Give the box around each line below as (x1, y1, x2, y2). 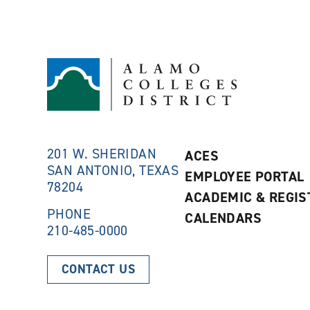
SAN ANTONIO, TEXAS (47, 161, 179, 179)
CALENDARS (185, 209, 262, 227)
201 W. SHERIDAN (47, 145, 156, 163)
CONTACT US (62, 261, 135, 277)
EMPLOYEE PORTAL (185, 167, 304, 185)
